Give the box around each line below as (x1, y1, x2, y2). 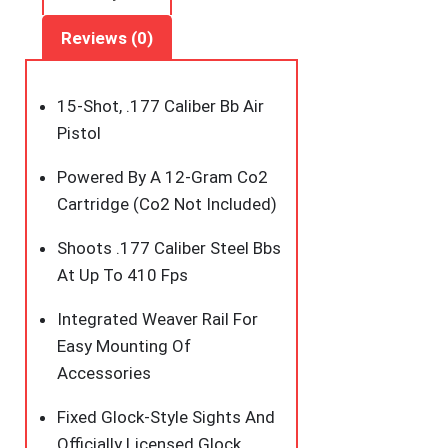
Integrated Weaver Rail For (57, 308, 258, 329)
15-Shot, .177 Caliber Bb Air (57, 95, 264, 116)
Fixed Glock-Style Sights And (57, 406, 275, 427)
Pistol (57, 122, 101, 143)
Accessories (57, 362, 151, 383)
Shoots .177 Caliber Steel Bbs (57, 237, 281, 258)
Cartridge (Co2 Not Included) (57, 193, 277, 214)
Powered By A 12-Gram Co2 (57, 166, 268, 187)
